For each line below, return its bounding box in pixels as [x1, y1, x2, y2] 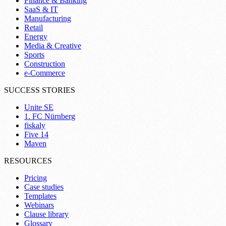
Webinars [24, 201, 54, 210]
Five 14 [24, 130, 48, 139]
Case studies [24, 183, 64, 192]
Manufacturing [24, 14, 71, 23]
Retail [24, 23, 43, 32]
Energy [24, 32, 47, 41]
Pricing [24, 174, 47, 183]
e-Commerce [24, 69, 65, 78]
